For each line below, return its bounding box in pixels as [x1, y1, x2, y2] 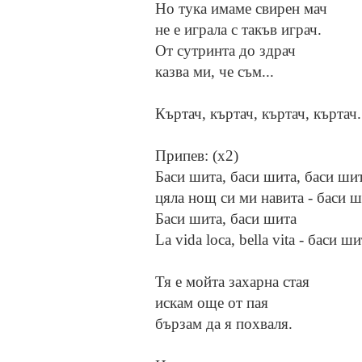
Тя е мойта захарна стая [155, 273, 309, 291]
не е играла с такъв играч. [155, 21, 322, 39]
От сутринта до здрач [155, 42, 296, 60]
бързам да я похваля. [155, 315, 293, 333]
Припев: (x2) [155, 147, 238, 165]
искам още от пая [155, 294, 268, 312]
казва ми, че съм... [155, 63, 274, 81]
